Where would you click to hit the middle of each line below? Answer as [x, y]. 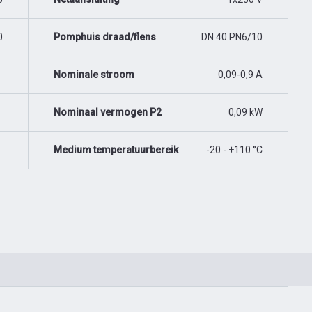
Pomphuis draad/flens [105, 37]
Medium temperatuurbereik [116, 149]
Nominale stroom [94, 74]
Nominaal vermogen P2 [108, 112]
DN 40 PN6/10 [232, 37]
